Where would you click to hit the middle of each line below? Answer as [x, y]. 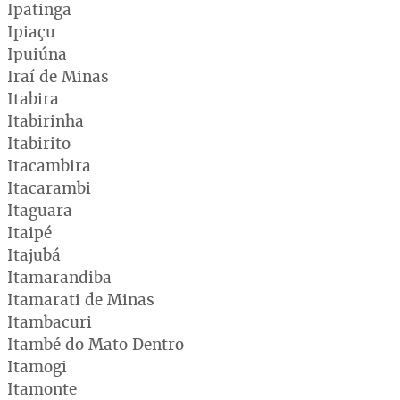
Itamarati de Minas [81, 299]
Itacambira [49, 165]
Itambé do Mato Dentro [96, 344]
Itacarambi [49, 187]
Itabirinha [46, 121]
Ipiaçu [31, 31]
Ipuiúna [37, 54]
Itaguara [40, 210]
